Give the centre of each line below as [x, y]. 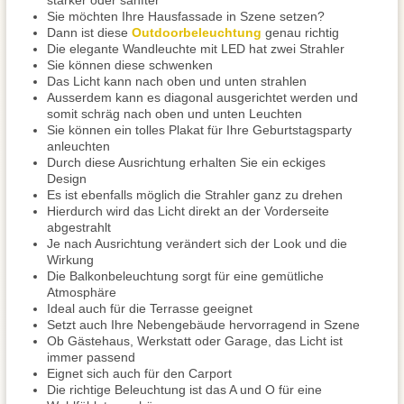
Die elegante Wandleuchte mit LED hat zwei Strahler [196, 49]
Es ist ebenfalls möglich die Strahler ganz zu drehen [195, 195]
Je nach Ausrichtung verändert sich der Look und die [197, 243]
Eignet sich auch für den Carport [139, 373]
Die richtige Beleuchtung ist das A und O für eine [184, 390]
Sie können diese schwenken [130, 65]
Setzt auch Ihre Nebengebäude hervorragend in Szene [203, 325]
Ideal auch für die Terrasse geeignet [150, 308]
